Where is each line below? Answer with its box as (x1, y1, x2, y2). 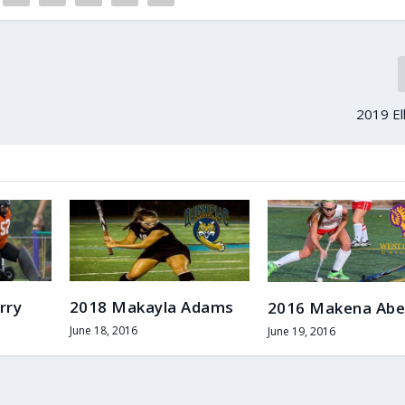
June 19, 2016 (267, 323, 335, 339)
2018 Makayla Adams (69, 297, 234, 318)
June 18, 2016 (69, 323, 137, 339)
